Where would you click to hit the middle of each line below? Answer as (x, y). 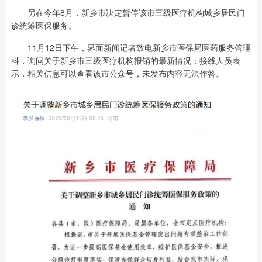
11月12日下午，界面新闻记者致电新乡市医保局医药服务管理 (131, 47)
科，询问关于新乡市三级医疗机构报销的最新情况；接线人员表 (125, 60)
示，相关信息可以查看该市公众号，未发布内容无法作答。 (117, 73)
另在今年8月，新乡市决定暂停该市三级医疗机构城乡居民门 (128, 12)
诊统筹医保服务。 (44, 25)
